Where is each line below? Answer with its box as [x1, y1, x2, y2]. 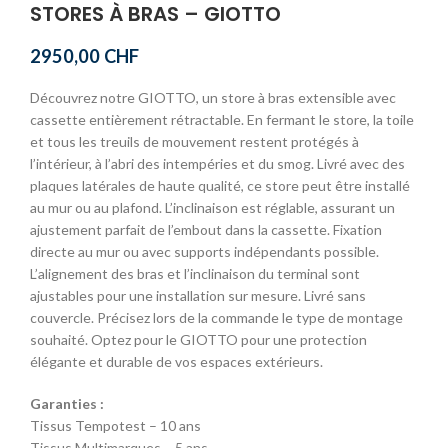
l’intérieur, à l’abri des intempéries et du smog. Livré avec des [30, 154, 405, 172]
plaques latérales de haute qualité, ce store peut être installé [30, 176, 410, 194]
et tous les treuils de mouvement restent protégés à [30, 132, 359, 150]
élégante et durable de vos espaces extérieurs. [30, 352, 323, 370]
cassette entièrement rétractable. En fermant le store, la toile [30, 110, 414, 128]
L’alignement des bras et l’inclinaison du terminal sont [30, 264, 360, 282]
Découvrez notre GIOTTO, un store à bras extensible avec [30, 88, 396, 106]
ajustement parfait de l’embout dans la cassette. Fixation [30, 220, 382, 238]
